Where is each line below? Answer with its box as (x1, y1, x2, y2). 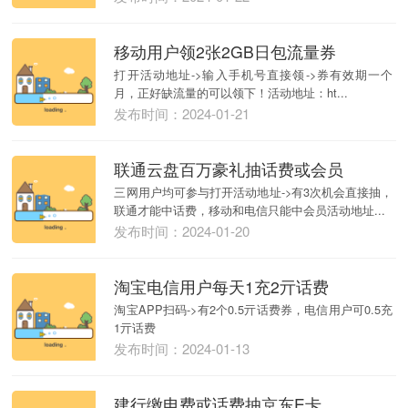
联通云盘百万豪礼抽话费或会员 (114, 157, 344, 180)
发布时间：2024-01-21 (114, 103, 250, 123)
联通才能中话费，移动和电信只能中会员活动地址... (114, 200, 386, 219)
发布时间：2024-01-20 (114, 220, 250, 240)
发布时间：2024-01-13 (114, 338, 250, 358)
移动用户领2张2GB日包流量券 (114, 39, 337, 63)
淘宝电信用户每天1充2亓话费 (114, 274, 330, 298)
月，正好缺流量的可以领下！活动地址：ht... (114, 83, 349, 101)
